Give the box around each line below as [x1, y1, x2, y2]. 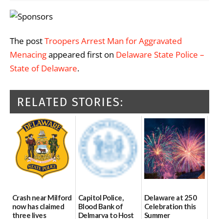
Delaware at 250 [144, 193, 197, 202]
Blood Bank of [78, 201, 123, 211]
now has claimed [12, 201, 65, 211]
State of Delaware [10, 63, 77, 74]
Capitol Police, [78, 193, 124, 202]
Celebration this [144, 201, 196, 211]
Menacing [10, 49, 46, 61]
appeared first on [46, 49, 116, 61]
